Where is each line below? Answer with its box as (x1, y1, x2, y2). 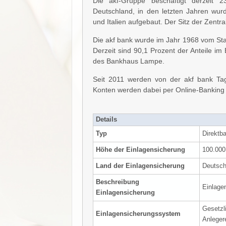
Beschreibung (96, 178, 139, 186)
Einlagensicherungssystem (96, 210, 181, 217)
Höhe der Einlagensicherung (96, 146, 185, 153)
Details (96, 116, 117, 123)
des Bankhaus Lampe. (93, 56, 164, 65)
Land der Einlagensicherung (96, 162, 185, 169)
